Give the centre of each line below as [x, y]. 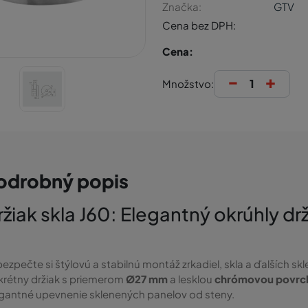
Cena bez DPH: [199, 25]
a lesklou [191, 278]
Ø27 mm [147, 278]
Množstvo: [188, 84]
